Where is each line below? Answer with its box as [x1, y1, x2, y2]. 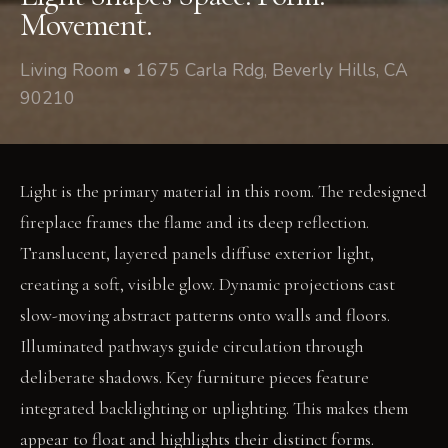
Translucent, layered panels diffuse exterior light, [20, 242, 374, 264]
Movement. [20, 4, 153, 44]
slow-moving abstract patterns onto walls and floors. [20, 304, 390, 326]
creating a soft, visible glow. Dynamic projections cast [20, 273, 395, 295]
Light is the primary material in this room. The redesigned [20, 180, 427, 202]
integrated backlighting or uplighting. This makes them [20, 397, 408, 419]
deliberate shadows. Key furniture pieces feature [20, 366, 369, 388]
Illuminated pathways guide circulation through [20, 335, 363, 357]
